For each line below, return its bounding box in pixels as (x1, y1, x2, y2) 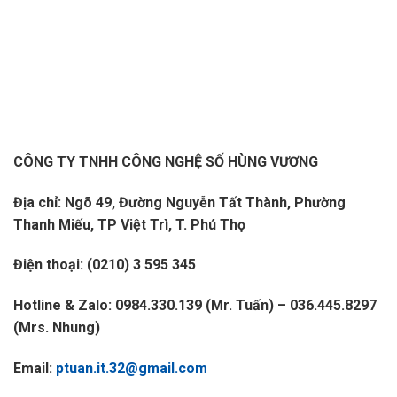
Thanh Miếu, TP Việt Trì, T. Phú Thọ (13, 215, 245, 233)
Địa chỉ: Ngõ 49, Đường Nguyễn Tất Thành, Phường (13, 193, 346, 211)
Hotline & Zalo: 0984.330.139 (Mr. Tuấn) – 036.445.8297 (13, 297, 377, 315)
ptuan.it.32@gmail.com (56, 359, 207, 377)
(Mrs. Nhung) (13, 319, 100, 337)
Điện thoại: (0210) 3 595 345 (13, 256, 196, 274)
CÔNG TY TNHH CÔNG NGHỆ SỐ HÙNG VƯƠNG (13, 152, 318, 170)
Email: (13, 359, 56, 377)
